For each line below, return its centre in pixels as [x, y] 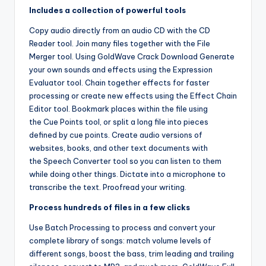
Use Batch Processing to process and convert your [122, 227]
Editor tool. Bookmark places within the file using [118, 108]
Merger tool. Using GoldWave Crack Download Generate [132, 56]
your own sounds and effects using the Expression [121, 69]
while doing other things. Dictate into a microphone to [127, 174]
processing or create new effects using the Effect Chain [133, 95]
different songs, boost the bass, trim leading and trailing [132, 253]
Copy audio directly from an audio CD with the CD [120, 30]
